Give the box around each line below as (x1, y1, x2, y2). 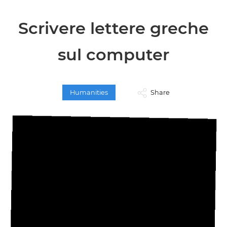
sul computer (58, 45, 169, 64)
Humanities (70, 89, 108, 96)
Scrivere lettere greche (18, 18, 209, 38)
